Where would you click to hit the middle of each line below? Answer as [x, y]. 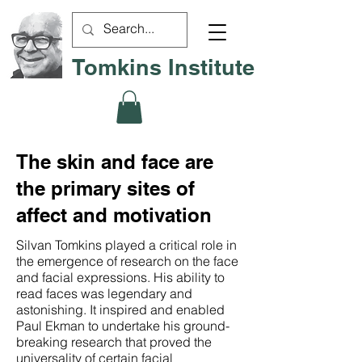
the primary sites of [105, 188]
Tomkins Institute [163, 67]
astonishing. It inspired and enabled [120, 309]
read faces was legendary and [104, 293]
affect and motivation [114, 215]
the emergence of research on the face [127, 261]
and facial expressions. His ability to [120, 277]
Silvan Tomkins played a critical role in [126, 244]
